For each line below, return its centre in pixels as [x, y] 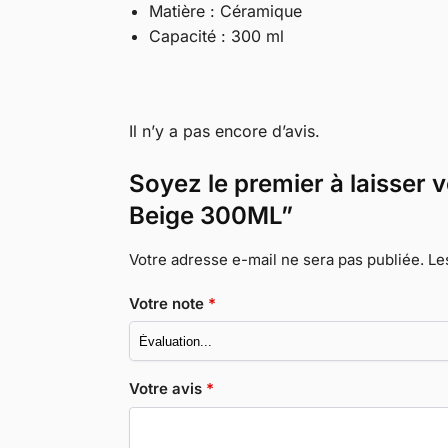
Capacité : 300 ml [216, 35]
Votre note [168, 303]
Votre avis [167, 389]
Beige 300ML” [210, 216]
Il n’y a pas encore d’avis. [224, 131]
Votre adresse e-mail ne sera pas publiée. [276, 260]
